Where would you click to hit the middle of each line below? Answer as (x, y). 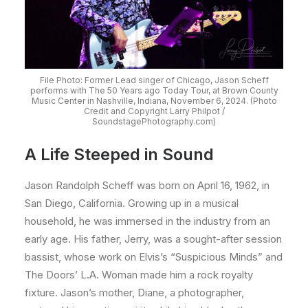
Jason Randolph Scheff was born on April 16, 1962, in (147, 185)
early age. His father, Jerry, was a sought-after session (153, 239)
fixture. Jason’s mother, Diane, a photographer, (134, 293)
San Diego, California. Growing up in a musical (132, 203)
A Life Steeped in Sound (119, 154)
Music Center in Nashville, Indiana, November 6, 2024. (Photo (154, 101)
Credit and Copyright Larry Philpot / (154, 111)
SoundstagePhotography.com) (154, 121)
